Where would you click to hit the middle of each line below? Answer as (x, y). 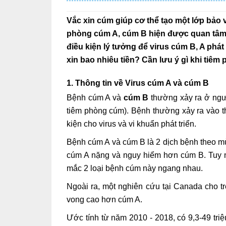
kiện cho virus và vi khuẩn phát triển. (131, 124)
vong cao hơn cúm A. (104, 199)
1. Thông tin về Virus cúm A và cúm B (138, 83)
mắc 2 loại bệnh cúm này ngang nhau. (135, 168)
